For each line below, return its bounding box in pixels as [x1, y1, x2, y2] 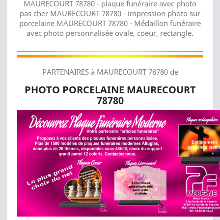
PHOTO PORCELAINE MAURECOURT [24, 83, 196, 97]
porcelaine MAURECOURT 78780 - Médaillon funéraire [19, 18, 201, 28]
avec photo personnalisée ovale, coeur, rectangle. [27, 27, 193, 38]
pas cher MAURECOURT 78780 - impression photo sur [20, 8, 200, 18]
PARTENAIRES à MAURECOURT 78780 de [42, 67, 178, 77]
